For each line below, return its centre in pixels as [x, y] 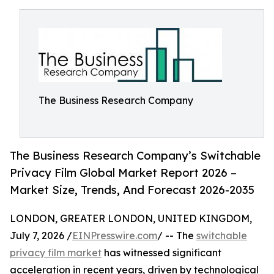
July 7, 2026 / [41, 236]
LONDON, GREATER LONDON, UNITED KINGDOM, [131, 219]
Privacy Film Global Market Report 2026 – [123, 173]
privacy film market [56, 253]
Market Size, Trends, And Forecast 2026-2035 [132, 190]
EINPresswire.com [115, 236]
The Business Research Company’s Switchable [135, 156]
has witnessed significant [161, 253]
